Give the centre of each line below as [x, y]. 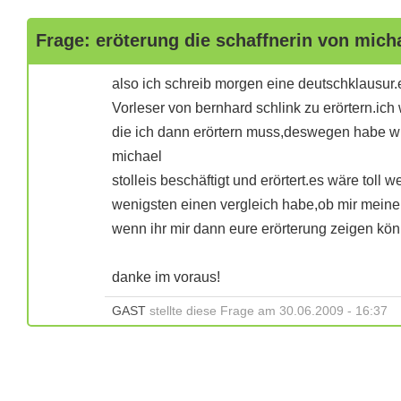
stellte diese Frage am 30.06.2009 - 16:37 [267, 311]
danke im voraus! [166, 277]
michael [137, 156]
